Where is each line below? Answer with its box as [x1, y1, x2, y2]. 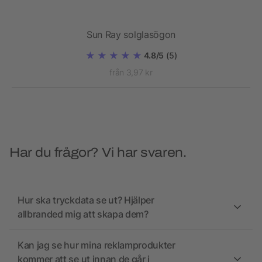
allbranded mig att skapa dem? [18, 208, 149, 220]
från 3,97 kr [109, 67, 153, 78]
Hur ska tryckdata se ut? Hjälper [18, 194, 154, 206]
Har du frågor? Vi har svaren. [9, 146, 187, 160]
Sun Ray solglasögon [87, 29, 175, 41]
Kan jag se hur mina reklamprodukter [18, 239, 175, 251]
